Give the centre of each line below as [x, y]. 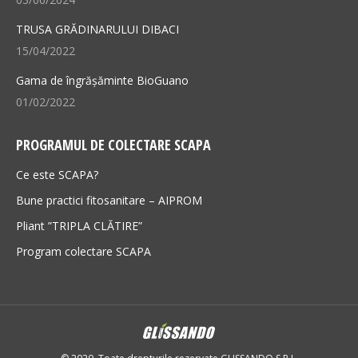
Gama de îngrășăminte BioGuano [102, 80]
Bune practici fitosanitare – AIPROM [109, 200]
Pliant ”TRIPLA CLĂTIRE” [79, 225]
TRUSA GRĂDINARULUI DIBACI [97, 29]
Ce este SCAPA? [57, 174]
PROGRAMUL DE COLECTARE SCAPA [113, 144]
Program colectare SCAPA [84, 251]
